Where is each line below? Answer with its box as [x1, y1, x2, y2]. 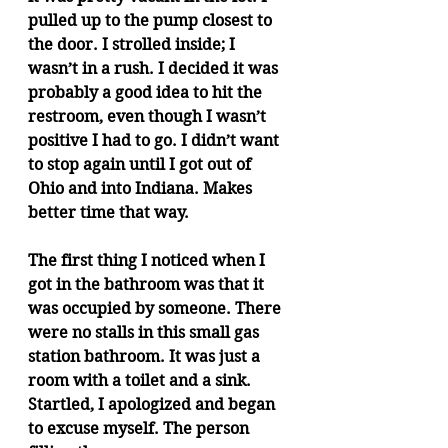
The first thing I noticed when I [28, 251, 269, 270]
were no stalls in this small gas [28, 323, 263, 342]
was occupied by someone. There [28, 299, 285, 318]
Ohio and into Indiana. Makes [28, 179, 256, 198]
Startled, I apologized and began [28, 395, 279, 414]
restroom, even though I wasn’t [28, 107, 270, 126]
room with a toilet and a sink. [28, 371, 255, 390]
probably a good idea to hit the [28, 83, 266, 102]
